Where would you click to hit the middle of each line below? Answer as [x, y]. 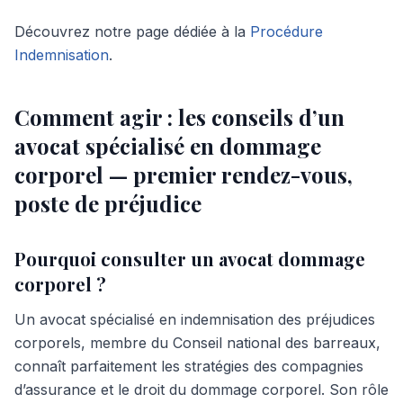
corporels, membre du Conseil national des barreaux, [197, 343]
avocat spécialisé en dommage [168, 146]
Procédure [287, 31]
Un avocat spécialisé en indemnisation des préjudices [195, 319]
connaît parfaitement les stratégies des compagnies [189, 366]
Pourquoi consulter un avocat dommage [190, 259]
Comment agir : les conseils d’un [179, 117]
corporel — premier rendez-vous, [184, 175]
